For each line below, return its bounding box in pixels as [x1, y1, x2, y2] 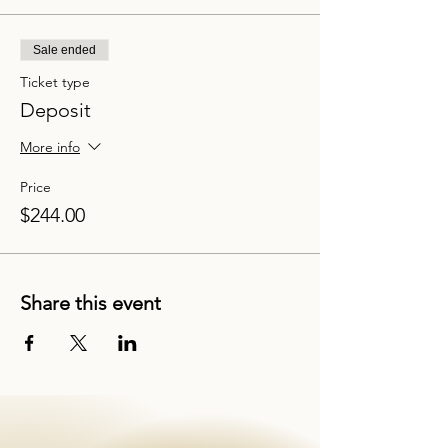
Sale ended [33, 43, 96, 57]
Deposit [20, 98, 91, 122]
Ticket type [20, 73, 90, 91]
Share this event [20, 291, 161, 315]
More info [20, 138, 80, 157]
